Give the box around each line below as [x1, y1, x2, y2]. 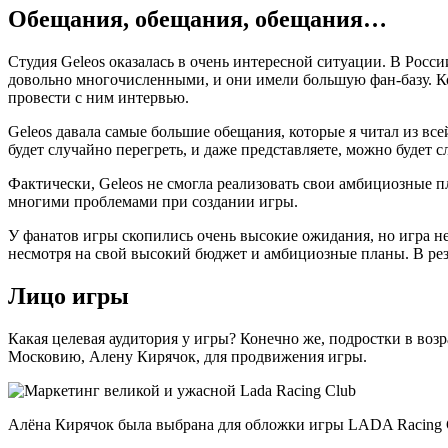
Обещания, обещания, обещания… [8, 6, 387, 33]
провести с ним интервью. [8, 89, 189, 107]
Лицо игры [8, 283, 129, 310]
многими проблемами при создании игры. [8, 193, 298, 211]
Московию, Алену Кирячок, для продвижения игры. [8, 347, 367, 365]
